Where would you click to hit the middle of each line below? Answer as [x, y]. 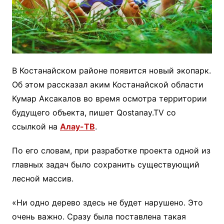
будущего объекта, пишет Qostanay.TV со [94, 113]
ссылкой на [36, 127]
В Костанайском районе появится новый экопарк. [111, 71]
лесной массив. [42, 179]
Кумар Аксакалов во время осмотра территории [109, 99]
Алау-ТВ [77, 127]
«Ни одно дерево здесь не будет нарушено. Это [107, 203]
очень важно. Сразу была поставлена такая [99, 217]
